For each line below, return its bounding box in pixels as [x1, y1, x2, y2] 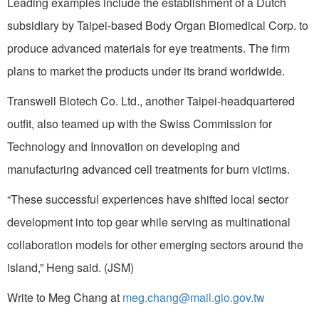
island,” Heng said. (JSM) [7, 258, 134, 276]
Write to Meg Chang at [7, 288, 122, 305]
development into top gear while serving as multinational [7, 213, 291, 230]
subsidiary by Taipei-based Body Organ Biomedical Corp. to [7, 16, 308, 33]
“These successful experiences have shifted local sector [7, 190, 288, 207]
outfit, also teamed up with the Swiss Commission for [7, 115, 272, 132]
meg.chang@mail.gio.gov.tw [122, 288, 265, 305]
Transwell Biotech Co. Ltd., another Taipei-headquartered [7, 92, 295, 109]
